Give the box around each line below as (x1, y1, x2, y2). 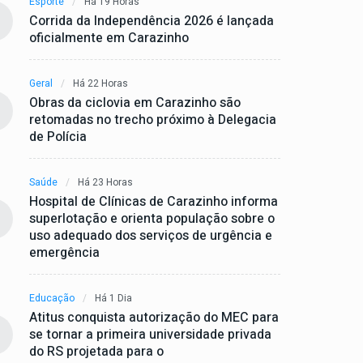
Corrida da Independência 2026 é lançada (29, 11, 274, 31)
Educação (29, 290, 75, 305)
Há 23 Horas (78, 174, 133, 190)
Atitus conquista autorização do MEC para (29, 307, 279, 327)
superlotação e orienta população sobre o (29, 208, 275, 228)
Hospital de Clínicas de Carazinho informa (29, 191, 278, 211)
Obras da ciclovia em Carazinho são (29, 92, 241, 113)
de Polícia (29, 126, 87, 147)
